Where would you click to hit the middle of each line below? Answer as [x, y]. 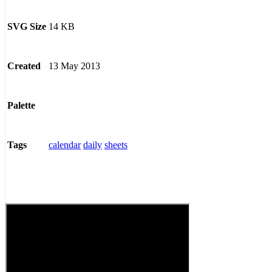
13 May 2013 [74, 66]
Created [24, 66]
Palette [21, 106]
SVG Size [27, 27]
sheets [116, 144]
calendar [65, 144]
